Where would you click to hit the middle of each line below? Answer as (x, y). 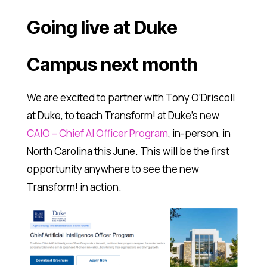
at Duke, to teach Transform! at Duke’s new (123, 116)
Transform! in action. (74, 187)
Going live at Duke (102, 27)
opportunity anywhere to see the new (113, 169)
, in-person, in (199, 133)
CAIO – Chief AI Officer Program (97, 133)
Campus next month (112, 64)
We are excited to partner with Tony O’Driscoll (131, 98)
